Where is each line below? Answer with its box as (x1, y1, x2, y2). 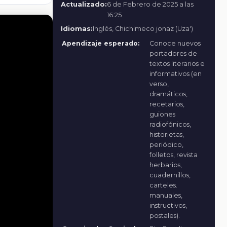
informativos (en (149, 69, 202, 78)
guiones (149, 110, 175, 118)
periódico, (149, 140, 183, 148)
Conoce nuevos (149, 39, 201, 47)
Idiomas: (61, 25, 93, 33)
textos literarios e (149, 59, 205, 67)
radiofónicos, (149, 120, 191, 128)
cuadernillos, (149, 171, 191, 179)
